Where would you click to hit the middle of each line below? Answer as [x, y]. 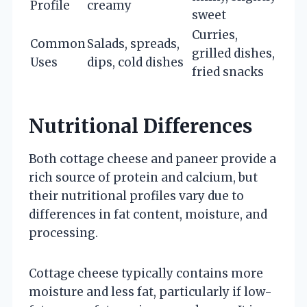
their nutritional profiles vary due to [136, 196]
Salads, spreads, [133, 44]
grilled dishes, [233, 53]
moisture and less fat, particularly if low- [150, 292]
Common [58, 44]
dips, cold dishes [135, 62]
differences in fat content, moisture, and [148, 214]
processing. [63, 233]
